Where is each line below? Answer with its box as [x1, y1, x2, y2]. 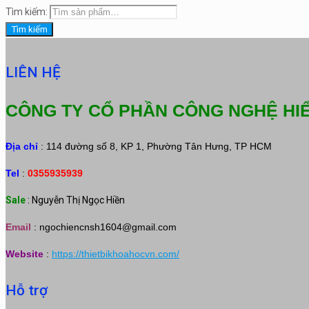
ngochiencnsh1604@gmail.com [39, 221, 177, 232]
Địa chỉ [6, 140, 38, 152]
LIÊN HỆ [6, 63, 61, 81]
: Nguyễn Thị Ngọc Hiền [28, 194, 125, 206]
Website [6, 248, 43, 259]
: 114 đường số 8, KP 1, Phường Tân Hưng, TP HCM [38, 140, 272, 152]
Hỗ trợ [6, 281, 48, 299]
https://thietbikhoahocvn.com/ [52, 248, 179, 259]
